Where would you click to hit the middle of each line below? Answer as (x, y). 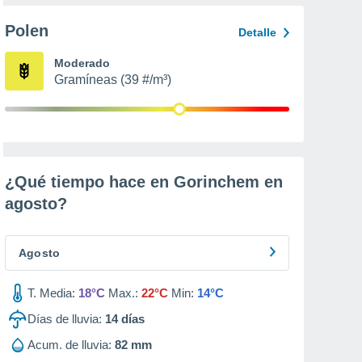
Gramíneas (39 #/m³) (113, 80)
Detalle (257, 32)
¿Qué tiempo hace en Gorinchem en (144, 182)
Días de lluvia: (65, 319)
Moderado (82, 63)
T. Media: (51, 293)
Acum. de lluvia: (69, 345)
